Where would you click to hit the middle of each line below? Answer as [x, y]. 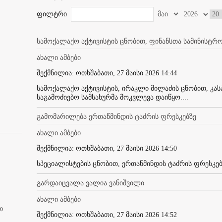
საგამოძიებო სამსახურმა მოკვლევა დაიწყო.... [112, 97]
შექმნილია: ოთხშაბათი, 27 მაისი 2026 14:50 [107, 148]
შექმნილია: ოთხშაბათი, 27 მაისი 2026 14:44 [107, 73]
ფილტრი [53, 14]
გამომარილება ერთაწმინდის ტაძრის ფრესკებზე [116, 116]
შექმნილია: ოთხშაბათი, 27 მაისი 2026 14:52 [107, 215]
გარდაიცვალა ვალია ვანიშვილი [90, 183]
